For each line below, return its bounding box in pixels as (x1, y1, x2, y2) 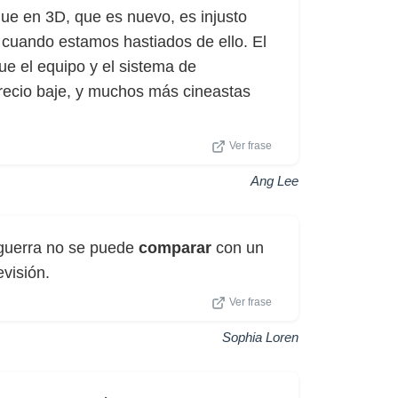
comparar (139, 239, 211, 257)
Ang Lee (251, 173, 298, 188)
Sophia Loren (222, 330, 298, 345)
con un (211, 239, 264, 257)
